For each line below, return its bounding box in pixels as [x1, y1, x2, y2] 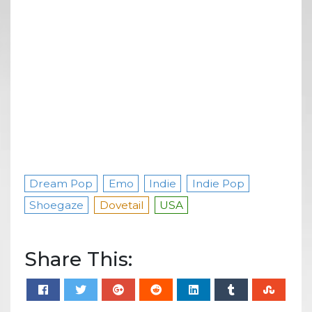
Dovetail [99, 198, 144, 212]
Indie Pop [192, 176, 244, 190]
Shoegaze [29, 198, 84, 212]
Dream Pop [29, 176, 93, 190]
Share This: [24, 247, 132, 271]
